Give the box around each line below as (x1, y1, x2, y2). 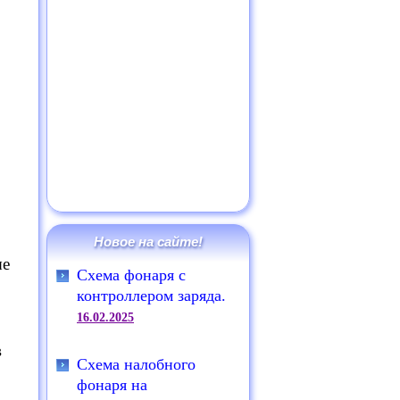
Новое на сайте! (94, 234, 203, 249)
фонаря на (77, 376, 147, 394)
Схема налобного (77, 355, 196, 373)
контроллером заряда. (77, 287, 226, 304)
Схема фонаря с (77, 266, 186, 284)
